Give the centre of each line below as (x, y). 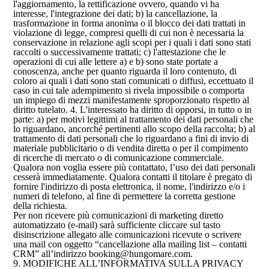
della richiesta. (41, 206)
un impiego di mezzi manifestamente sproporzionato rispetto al (131, 100)
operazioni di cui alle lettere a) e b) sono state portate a (116, 62)
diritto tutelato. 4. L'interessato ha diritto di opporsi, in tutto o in (133, 110)
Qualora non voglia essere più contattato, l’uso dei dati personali (134, 167)
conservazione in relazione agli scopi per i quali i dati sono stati (132, 42)
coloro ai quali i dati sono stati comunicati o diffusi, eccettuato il (134, 81)
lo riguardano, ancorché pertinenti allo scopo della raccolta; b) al (134, 129)
